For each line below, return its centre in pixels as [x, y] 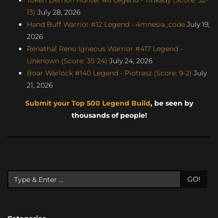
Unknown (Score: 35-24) [67, 61]
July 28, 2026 [58, 12]
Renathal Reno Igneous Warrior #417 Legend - [105, 48]
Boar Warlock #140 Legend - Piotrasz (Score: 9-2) [109, 73]
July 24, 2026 [130, 61]
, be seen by [172, 103]
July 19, [197, 24]
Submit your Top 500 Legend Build [88, 103]
